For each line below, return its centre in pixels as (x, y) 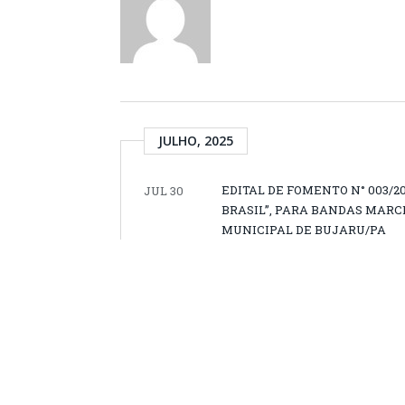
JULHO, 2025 (196, 141)
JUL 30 (164, 191)
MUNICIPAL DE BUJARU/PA (304, 230)
